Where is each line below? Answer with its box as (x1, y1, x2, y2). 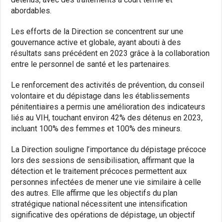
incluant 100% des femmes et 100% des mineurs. (11, 123, 182, 133)
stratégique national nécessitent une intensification (11, 199, 188, 209)
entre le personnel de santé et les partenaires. (11, 59, 171, 69)
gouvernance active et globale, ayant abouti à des (11, 37, 181, 47)
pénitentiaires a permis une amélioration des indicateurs (11, 102, 206, 111)
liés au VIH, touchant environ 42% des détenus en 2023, (11, 112, 203, 122)
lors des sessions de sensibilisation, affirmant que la (11, 155, 195, 165)
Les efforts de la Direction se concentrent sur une (11, 26, 184, 36)
